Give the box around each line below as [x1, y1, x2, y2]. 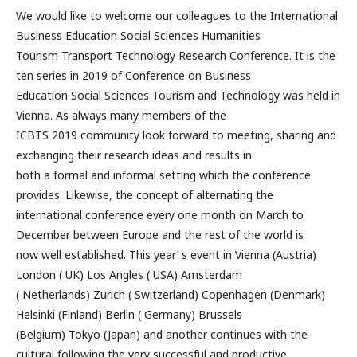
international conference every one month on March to [16, 206, 304, 222]
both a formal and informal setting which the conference [16, 167, 311, 182]
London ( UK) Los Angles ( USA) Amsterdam [16, 266, 242, 282]
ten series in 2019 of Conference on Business [16, 67, 251, 83]
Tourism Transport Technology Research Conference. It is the [16, 47, 335, 63]
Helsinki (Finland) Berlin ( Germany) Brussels [16, 306, 242, 322]
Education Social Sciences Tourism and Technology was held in [16, 87, 340, 103]
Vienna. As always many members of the [16, 107, 226, 123]
